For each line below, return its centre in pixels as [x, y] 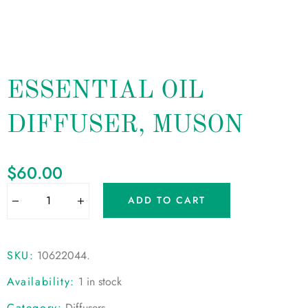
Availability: [41, 281]
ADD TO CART [167, 200]
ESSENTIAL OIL [106, 91]
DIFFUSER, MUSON [125, 125]
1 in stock [100, 281]
